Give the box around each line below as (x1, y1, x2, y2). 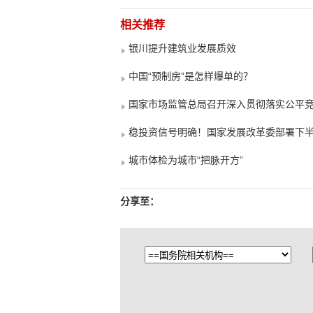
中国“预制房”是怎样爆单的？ (129, 71, 253, 82)
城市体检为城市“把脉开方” (129, 154, 243, 166)
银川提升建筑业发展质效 (129, 43, 236, 54)
